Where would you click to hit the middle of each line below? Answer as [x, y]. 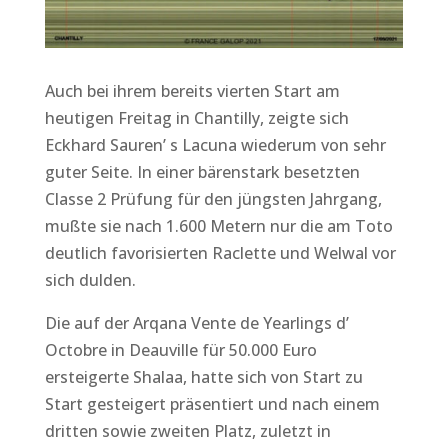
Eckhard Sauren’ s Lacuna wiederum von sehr [215, 145]
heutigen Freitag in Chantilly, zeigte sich [196, 118]
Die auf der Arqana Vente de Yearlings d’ [196, 323]
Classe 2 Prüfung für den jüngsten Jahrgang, [213, 199]
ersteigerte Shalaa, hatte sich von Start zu [203, 377]
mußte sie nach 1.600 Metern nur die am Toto [218, 226]
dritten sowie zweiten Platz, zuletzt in [187, 431]
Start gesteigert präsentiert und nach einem [212, 404]
